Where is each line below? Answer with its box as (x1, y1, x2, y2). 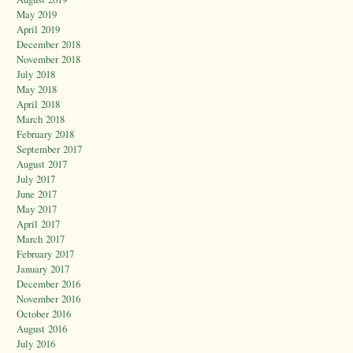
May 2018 (17, 82, 57, 97)
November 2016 (17, 292, 80, 307)
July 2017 (17, 172, 55, 187)
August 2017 (17, 157, 67, 172)
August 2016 (17, 321, 67, 336)
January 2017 (17, 262, 69, 277)
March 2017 (17, 232, 65, 247)
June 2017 (17, 187, 57, 202)
